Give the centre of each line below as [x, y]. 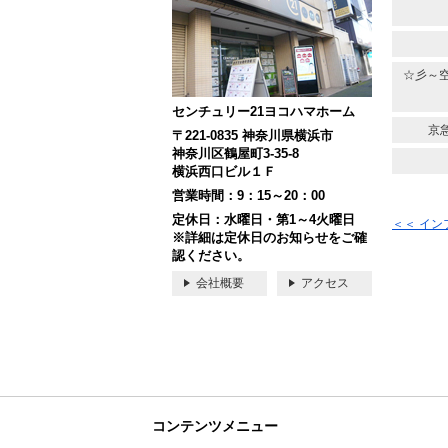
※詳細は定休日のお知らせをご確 [269, 237]
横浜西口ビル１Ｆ [224, 171]
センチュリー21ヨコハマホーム [263, 111]
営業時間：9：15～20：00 [248, 195]
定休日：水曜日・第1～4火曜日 [270, 219]
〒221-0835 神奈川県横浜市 [252, 135]
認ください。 [211, 255]
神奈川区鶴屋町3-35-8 [235, 153]
